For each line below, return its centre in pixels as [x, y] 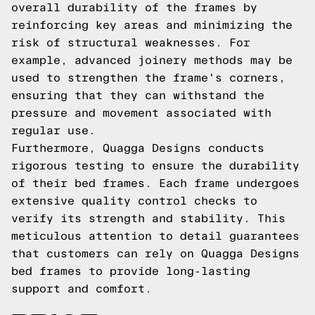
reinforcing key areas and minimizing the [152, 25]
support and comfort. [82, 289]
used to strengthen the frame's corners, [148, 78]
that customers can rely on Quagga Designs [155, 253]
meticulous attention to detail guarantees [155, 236]
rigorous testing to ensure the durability [155, 166]
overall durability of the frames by [134, 7]
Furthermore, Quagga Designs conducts [138, 148]
